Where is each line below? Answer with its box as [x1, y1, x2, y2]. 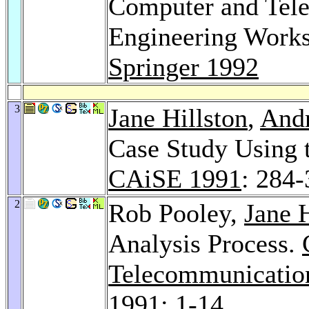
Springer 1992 [108, 52, 259, 81]
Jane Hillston [108, 103, 248, 132]
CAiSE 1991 [108, 163, 241, 193]
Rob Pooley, [108, 198, 244, 228]
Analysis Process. [108, 228, 302, 258]
